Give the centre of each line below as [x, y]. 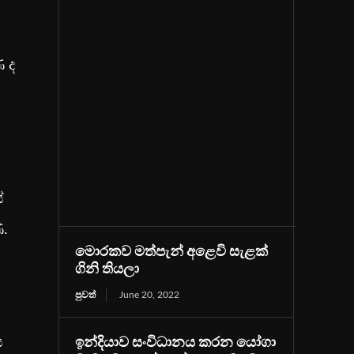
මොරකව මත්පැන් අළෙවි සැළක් [172, 252]
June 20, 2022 [150, 294]
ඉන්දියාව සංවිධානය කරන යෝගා [176, 343]
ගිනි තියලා [107, 269]
